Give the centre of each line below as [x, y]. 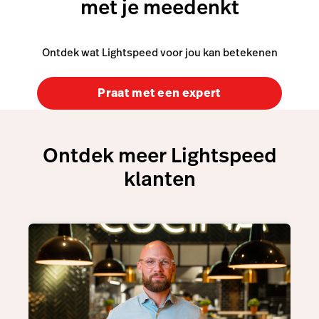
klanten [159, 179]
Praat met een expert [159, 93]
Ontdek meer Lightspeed [159, 155]
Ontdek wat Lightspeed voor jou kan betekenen [159, 52]
